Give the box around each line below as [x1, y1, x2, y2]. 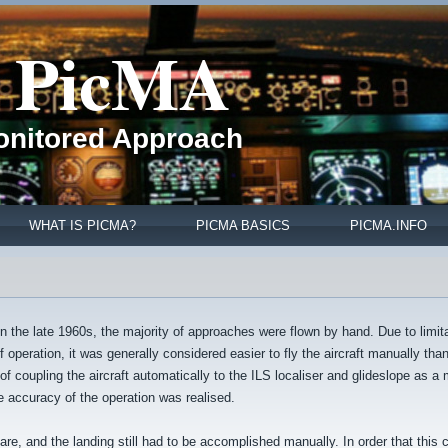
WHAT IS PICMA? [29, 218, 136, 233]
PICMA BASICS [196, 218, 290, 233]
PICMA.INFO [350, 218, 427, 233]
